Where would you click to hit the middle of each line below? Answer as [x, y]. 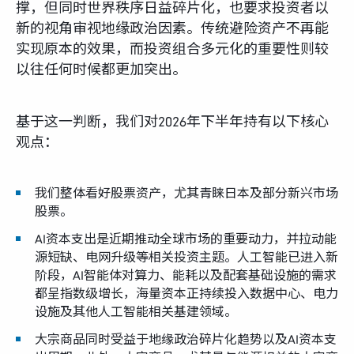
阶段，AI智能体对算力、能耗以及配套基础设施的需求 [186, 275]
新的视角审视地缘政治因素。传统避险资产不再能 [172, 28]
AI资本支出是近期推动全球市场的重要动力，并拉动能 [186, 239]
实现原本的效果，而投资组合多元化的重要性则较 [172, 49]
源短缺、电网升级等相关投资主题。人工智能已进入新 [186, 257]
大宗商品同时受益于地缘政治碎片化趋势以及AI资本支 [186, 339]
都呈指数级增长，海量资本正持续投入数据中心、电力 [186, 294]
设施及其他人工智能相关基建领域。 [136, 312]
